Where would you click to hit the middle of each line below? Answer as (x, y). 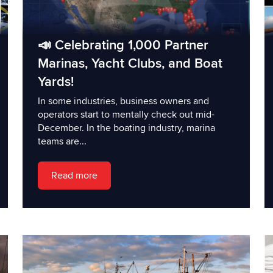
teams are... (62, 141)
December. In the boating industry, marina (126, 128)
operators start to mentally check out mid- (126, 114)
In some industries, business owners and (123, 101)
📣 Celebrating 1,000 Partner (123, 45)
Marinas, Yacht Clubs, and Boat (130, 63)
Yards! (55, 82)
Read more (74, 175)
